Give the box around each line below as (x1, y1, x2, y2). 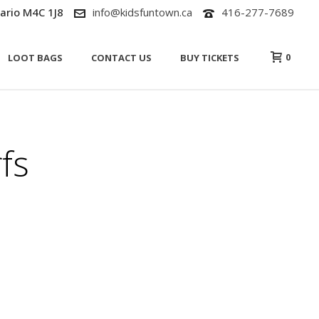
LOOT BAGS (8, 51, 63, 65)
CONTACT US (91, 51, 152, 65)
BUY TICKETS (180, 51, 239, 65)
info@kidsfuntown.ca (93, 5, 192, 19)
